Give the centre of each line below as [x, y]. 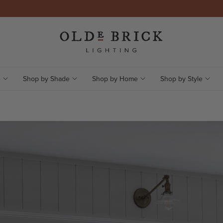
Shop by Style [181, 79]
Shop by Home [115, 79]
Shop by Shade [46, 79]
